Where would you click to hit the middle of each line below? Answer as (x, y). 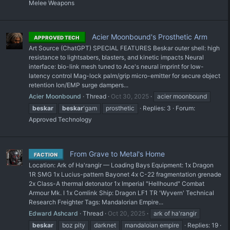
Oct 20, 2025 (127, 214)
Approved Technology (60, 120)
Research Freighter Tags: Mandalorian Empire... (96, 202)
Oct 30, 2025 (130, 97)
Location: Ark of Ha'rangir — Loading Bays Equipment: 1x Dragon (121, 165)
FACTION (46, 155)
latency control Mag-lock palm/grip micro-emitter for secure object (124, 76)
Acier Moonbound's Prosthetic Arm (149, 37)
